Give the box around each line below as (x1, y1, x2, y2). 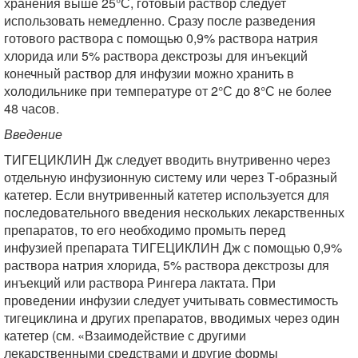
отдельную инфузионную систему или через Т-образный (4, 168, 337, 186)
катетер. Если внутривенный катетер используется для (4, 185, 329, 204)
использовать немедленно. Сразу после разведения (4, 11, 316, 30)
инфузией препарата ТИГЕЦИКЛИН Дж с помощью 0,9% (4, 238, 342, 257)
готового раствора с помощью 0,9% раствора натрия (4, 29, 318, 47)
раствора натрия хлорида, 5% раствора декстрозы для (4, 256, 329, 274)
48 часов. (4, 99, 59, 117)
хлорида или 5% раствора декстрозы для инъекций (4, 46, 308, 65)
